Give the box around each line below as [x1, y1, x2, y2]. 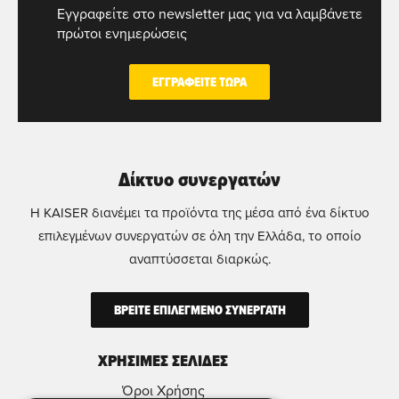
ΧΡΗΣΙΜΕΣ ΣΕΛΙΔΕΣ [98, 349, 229, 372]
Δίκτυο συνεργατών [118, 165, 281, 194]
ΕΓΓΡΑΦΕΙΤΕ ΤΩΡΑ [152, 73, 247, 91]
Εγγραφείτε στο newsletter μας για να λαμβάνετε [57, 4, 362, 23]
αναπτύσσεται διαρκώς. [128, 249, 271, 268]
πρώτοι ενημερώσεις [57, 23, 187, 43]
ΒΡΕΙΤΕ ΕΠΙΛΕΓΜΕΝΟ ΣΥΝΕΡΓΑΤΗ [113, 301, 286, 319]
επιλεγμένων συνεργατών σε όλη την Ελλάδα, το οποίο [37, 226, 362, 245]
